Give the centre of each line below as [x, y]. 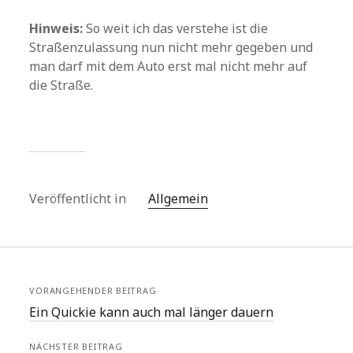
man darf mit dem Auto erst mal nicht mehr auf [169, 67]
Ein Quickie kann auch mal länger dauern [152, 312]
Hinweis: [56, 29]
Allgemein [178, 199]
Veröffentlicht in [80, 199]
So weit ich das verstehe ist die [176, 29]
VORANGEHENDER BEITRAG [93, 291]
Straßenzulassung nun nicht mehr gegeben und [171, 48]
